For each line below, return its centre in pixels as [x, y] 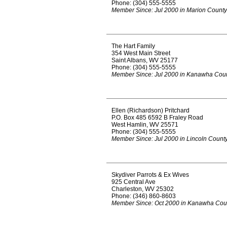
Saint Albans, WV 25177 [145, 60]
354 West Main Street [141, 53]
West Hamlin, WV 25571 [145, 125]
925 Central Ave [134, 182]
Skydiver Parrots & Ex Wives [150, 175]
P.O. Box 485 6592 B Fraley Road [157, 118]
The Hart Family [133, 46]
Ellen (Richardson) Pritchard [150, 110]
